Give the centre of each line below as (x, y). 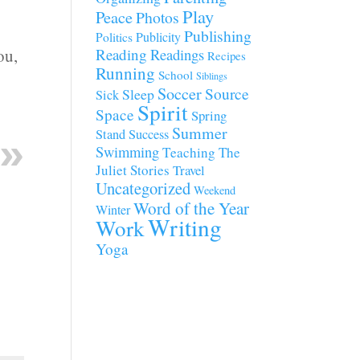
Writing (185, 227)
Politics (115, 37)
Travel (189, 170)
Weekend (215, 190)
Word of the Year (192, 208)
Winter (113, 210)
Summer (200, 133)
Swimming (128, 152)
